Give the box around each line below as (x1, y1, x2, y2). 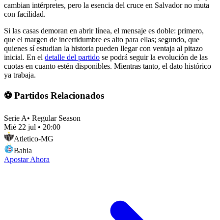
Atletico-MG (14, 134, 54, 143)
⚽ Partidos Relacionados (4, 90, 104, 101)
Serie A (4, 113, 27, 122)
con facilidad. (4, 10, 46, 19)
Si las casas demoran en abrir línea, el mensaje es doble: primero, (4, 27, 204, 35)
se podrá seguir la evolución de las (100, 53, 208, 62)
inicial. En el (4, 53, 45, 62)
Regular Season (32, 113, 81, 122)
